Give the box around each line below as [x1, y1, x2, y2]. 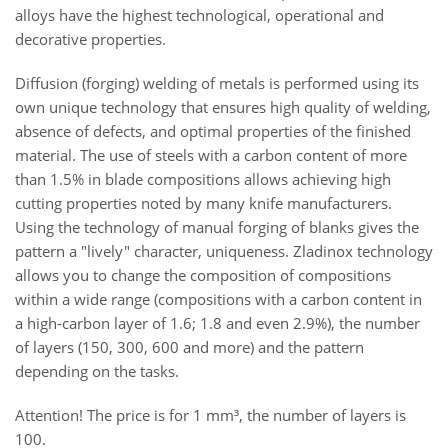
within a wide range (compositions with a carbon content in [15, 289, 422, 309]
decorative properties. [15, 29, 166, 49]
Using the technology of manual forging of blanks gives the [15, 217, 419, 237]
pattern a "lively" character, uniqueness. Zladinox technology [15, 241, 433, 261]
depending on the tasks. [15, 361, 179, 381]
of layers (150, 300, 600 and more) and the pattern [15, 337, 364, 357]
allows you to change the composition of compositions [15, 265, 391, 285]
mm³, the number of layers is [206, 405, 406, 425]
